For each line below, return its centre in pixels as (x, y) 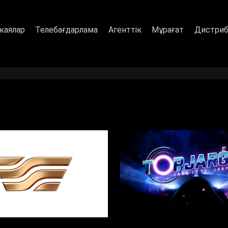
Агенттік (125, 30)
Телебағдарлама (67, 30)
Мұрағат (168, 30)
